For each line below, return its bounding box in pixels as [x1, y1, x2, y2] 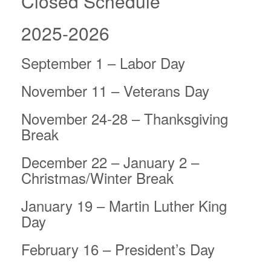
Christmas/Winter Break [21, 167, 174, 189]
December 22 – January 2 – [21, 151, 199, 173]
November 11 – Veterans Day [21, 80, 209, 102]
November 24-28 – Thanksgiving [21, 108, 228, 129]
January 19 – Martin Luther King [21, 195, 227, 217]
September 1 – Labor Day [21, 52, 185, 74]
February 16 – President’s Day [21, 238, 215, 260]
